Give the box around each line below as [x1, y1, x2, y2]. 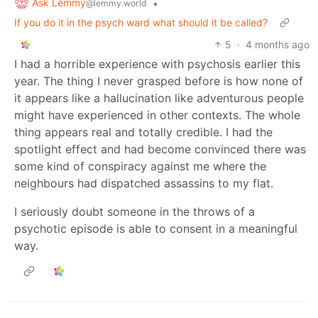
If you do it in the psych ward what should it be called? [14, 16, 268, 29]
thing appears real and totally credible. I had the [14, 125, 273, 140]
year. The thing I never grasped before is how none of [14, 74, 303, 89]
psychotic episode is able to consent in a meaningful [14, 221, 297, 236]
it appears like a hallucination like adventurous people [14, 91, 304, 106]
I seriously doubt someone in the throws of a [14, 204, 255, 219]
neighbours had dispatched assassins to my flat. [14, 176, 273, 191]
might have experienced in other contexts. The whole [14, 108, 300, 123]
